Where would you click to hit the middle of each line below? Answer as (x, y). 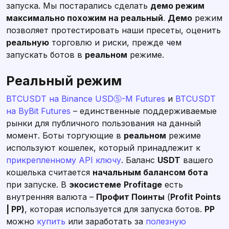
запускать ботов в (45, 55)
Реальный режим (64, 81)
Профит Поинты (130, 197)
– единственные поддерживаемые (144, 111)
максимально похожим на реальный (85, 18)
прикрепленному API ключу (64, 160)
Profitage (143, 185)
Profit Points (196, 197)
